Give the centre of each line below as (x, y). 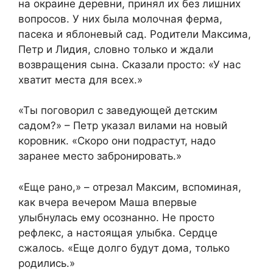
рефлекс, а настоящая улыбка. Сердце (118, 232)
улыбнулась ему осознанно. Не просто (116, 217)
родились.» (47, 263)
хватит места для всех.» (80, 80)
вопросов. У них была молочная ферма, (120, 19)
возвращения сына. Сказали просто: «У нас (129, 64)
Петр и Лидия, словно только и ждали (116, 49)
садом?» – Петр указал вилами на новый (123, 126)
